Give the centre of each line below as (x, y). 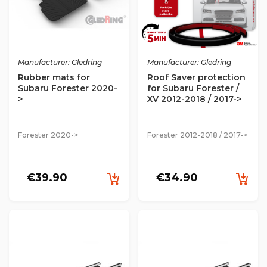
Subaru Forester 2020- (68, 88)
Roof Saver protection (196, 77)
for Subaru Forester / (193, 88)
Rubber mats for (54, 77)
